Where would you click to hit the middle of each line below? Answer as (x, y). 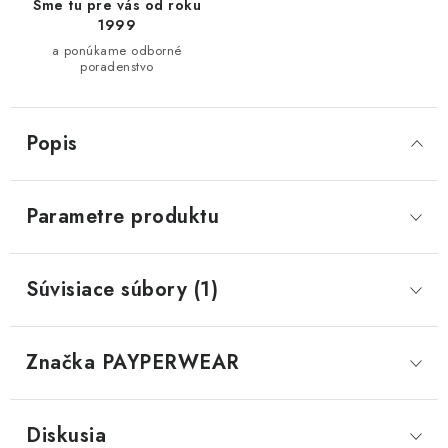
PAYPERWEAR (167, 362)
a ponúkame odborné (117, 50)
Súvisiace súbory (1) (122, 289)
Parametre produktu (122, 216)
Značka (60, 362)
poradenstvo (117, 66)
